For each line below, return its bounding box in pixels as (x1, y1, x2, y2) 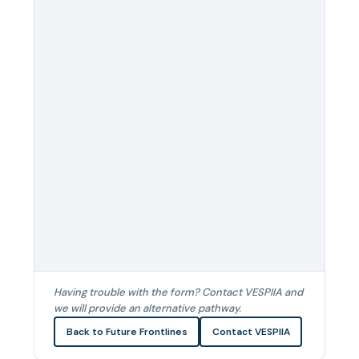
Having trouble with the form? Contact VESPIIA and (54, 285, 303, 299)
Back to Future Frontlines (66, 325, 188, 338)
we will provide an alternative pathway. (54, 301, 241, 315)
